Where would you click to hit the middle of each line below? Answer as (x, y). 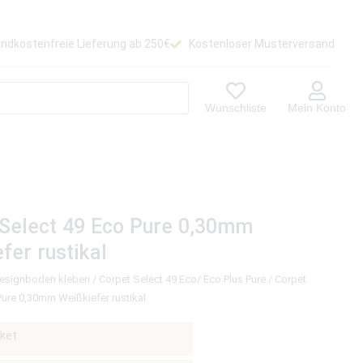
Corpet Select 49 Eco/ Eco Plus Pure (183, 279)
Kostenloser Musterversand (261, 44)
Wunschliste (236, 107)
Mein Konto (317, 107)
